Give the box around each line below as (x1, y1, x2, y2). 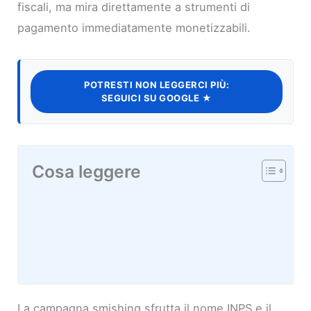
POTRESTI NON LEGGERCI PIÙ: (84, 79, 229, 91)
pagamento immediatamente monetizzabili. (17, 21, 251, 35)
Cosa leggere (32, 161, 142, 183)
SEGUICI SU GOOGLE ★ (101, 92, 212, 104)
